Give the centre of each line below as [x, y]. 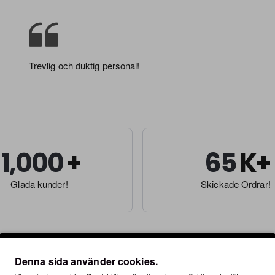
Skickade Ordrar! [236, 184]
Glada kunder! [39, 184]
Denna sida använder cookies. [86, 261]
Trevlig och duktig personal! [84, 66]
